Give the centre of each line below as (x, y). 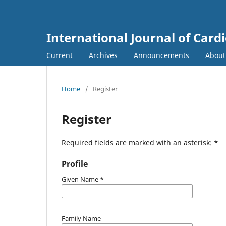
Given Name (81, 179)
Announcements (161, 55)
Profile (75, 164)
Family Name (81, 218)
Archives (103, 55)
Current (60, 55)
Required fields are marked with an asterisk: (138, 142)
